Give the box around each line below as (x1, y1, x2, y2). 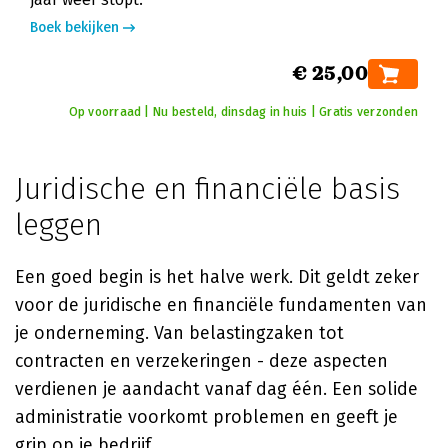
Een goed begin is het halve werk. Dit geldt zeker (15, 266, 419, 288)
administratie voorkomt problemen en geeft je (15, 406, 398, 428)
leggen (15, 207, 102, 243)
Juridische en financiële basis (15, 171, 400, 207)
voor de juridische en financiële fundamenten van (15, 294, 427, 316)
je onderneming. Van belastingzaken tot (15, 322, 344, 344)
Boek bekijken (30, 19, 119, 36)
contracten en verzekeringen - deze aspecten (15, 350, 388, 372)
